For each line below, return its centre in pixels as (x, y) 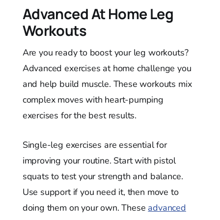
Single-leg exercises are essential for (95, 145)
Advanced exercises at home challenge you (107, 68)
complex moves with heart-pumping (93, 99)
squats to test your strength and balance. (103, 176)
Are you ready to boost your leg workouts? (105, 52)
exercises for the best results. (80, 115)
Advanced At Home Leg (98, 14)
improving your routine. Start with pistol (99, 160)
